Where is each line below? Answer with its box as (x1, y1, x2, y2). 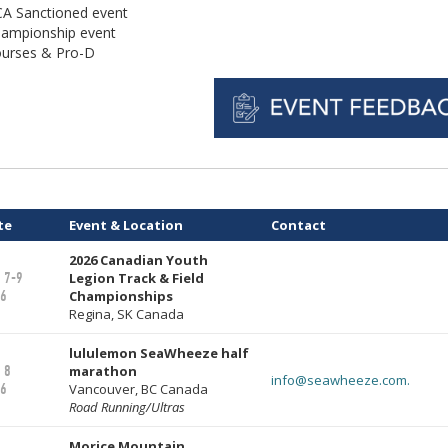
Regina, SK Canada (69, 305, 184, 323)
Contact (271, 216, 326, 234)
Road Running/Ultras (69, 398, 185, 416)
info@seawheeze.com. (271, 371, 410, 389)
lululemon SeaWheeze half (69, 344, 249, 362)
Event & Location (69, 216, 183, 234)
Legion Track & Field (69, 269, 204, 287)
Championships (69, 287, 173, 305)
